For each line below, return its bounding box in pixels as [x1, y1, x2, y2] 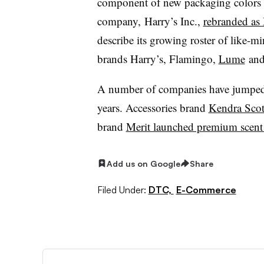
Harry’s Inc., [144, 13, 203, 28]
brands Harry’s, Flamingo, [97, 51, 219, 66]
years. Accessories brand [97, 100, 209, 115]
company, [97, 13, 144, 28]
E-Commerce [176, 184, 236, 196]
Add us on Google [106, 158, 180, 169]
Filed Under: [97, 184, 146, 196]
